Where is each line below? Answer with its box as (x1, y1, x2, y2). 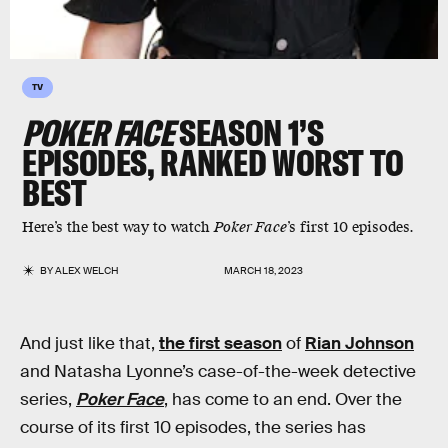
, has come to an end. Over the (164, 389, 402, 410)
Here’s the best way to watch (22, 218, 214, 237)
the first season (159, 333, 282, 354)
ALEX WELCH (55, 264, 120, 277)
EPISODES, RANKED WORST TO (22, 140, 405, 185)
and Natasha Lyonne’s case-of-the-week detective (20, 361, 416, 382)
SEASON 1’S (173, 110, 324, 155)
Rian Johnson (305, 333, 414, 354)
